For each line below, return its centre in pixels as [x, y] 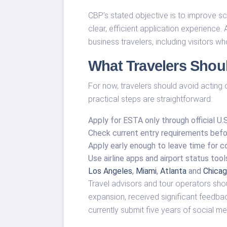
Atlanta [173, 171]
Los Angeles [110, 171]
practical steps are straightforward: [150, 99]
